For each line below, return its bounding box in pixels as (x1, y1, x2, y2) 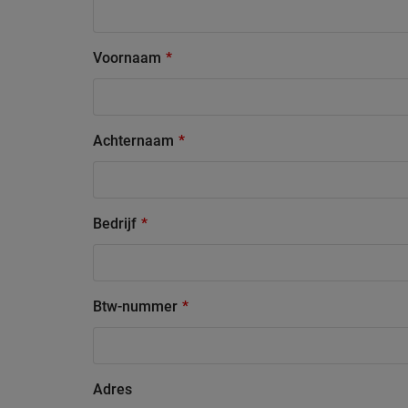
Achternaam (93, 132, 174, 150)
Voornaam (93, 49, 161, 67)
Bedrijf (93, 215, 137, 233)
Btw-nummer (93, 298, 178, 316)
